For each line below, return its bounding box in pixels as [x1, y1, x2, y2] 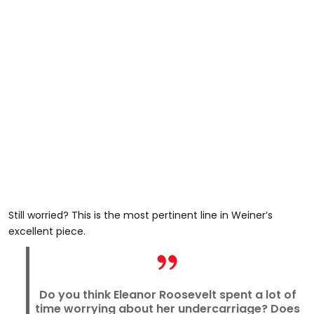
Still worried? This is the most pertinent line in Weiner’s [8, 208, 273, 223]
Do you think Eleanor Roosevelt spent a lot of [39, 287, 296, 303]
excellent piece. [8, 224, 86, 239]
